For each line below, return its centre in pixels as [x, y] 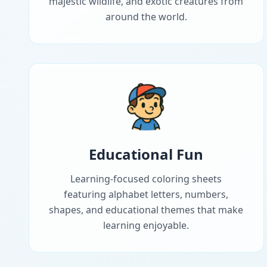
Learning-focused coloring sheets [146, 179]
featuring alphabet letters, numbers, [146, 195]
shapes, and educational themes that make [146, 210]
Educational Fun [146, 154]
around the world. [146, 17]
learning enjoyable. [146, 226]
